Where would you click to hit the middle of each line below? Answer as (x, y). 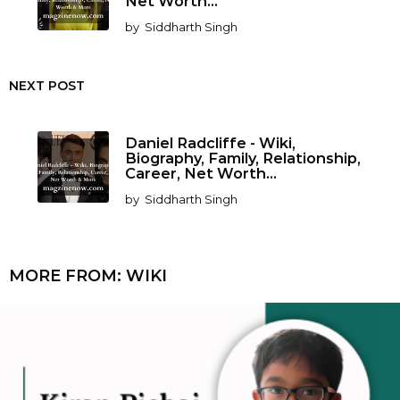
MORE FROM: (67, 275)
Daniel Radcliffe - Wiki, (210, 142)
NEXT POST (47, 85)
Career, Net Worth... (201, 173)
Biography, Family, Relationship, (243, 158)
